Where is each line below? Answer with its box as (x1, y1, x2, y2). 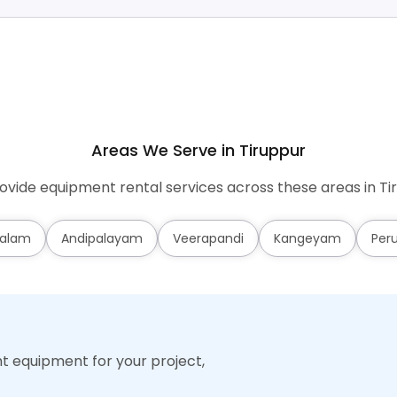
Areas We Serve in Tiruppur (91, 139, 306, 161)
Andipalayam (61, 230, 143, 247)
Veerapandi (173, 230, 244, 247)
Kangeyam (274, 230, 341, 247)
